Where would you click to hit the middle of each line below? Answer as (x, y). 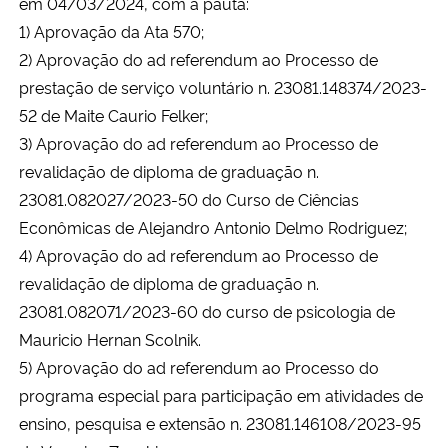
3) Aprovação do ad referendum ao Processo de (198, 142)
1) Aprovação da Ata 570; (111, 30)
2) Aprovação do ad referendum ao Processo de (198, 58)
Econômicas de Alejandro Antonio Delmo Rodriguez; (213, 226)
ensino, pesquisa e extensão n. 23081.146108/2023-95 (220, 422)
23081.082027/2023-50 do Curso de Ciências (189, 198)
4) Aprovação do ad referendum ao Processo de (198, 254)
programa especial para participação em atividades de (221, 394)
